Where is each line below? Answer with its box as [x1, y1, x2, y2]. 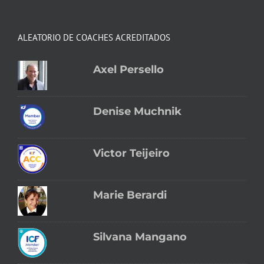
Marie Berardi [93, 188, 167, 202]
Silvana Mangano [93, 230, 187, 243]
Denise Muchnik [93, 104, 182, 118]
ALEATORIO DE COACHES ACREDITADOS [18, 31, 170, 43]
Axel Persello [93, 62, 164, 76]
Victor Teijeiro [93, 146, 170, 160]
